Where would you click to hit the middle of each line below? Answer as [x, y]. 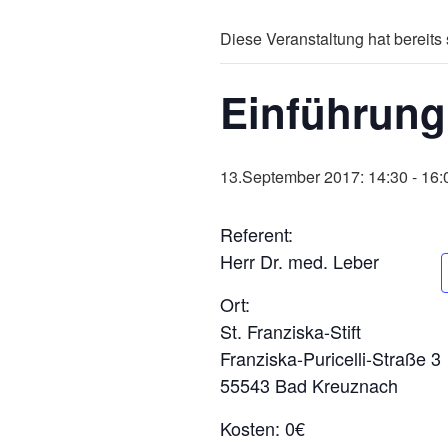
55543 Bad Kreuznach [309, 385]
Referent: [256, 234]
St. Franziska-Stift [290, 331]
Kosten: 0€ [262, 428]
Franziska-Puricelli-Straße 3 [330, 358]
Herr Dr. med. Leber [299, 261]
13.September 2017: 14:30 [314, 176]
